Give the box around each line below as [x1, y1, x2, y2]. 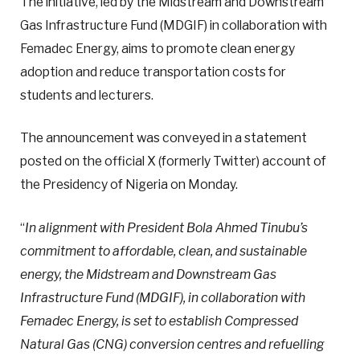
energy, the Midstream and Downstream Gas [20, 266, 276, 282]
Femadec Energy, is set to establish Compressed [20, 313, 298, 329]
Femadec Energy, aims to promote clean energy [20, 41, 295, 57]
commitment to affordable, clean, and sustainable [20, 243, 307, 259]
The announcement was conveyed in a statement [20, 130, 307, 146]
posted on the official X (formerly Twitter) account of [20, 153, 326, 170]
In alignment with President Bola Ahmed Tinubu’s [25, 219, 308, 235]
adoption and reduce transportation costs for [20, 64, 286, 80]
